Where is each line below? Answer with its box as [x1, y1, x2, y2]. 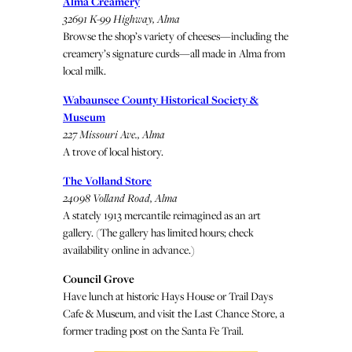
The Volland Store [63, 173, 152, 189]
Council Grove [63, 271, 134, 287]
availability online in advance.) [63, 242, 195, 258]
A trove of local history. [63, 144, 163, 159]
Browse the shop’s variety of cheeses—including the [63, 28, 288, 44]
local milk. [63, 63, 106, 79]
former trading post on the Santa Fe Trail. [63, 323, 244, 339]
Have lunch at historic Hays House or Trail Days [63, 288, 273, 304]
